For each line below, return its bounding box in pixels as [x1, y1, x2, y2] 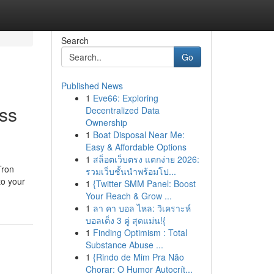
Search [61, 34, 89, 46]
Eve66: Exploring [92, 92, 158, 104]
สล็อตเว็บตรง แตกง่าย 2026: [92, 153, 199, 165]
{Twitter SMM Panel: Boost [92, 177, 196, 190]
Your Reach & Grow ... [85, 190, 172, 202]
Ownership [85, 116, 127, 128]
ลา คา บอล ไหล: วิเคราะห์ [92, 202, 191, 214]
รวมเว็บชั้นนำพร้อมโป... [85, 165, 176, 177]
